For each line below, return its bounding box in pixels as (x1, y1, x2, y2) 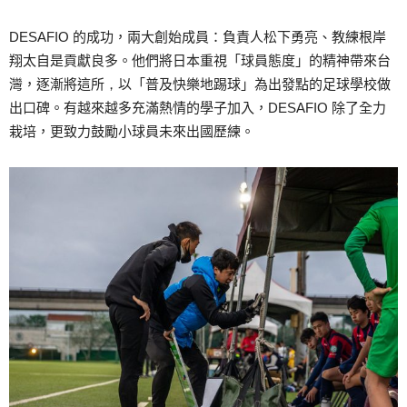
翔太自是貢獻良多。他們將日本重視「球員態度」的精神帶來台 (9, 53, 391, 69)
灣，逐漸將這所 (9, 76, 104, 93)
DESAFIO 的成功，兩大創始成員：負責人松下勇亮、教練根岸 (9, 29, 386, 45)
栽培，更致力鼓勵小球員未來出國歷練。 (9, 124, 254, 140)
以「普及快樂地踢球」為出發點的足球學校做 (118, 76, 391, 93)
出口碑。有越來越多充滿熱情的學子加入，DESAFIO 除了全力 (9, 100, 386, 116)
